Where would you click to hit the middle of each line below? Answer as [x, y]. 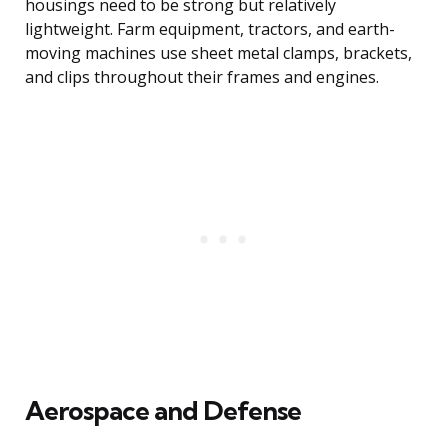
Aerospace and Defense [163, 411]
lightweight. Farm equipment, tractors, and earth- [210, 29]
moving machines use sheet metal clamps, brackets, [218, 53]
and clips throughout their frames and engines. [202, 77]
